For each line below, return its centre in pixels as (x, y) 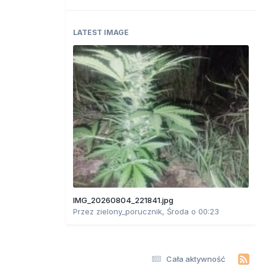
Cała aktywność (196, 259)
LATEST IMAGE (101, 32)
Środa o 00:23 (193, 211)
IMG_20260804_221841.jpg (123, 200)
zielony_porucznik (129, 211)
